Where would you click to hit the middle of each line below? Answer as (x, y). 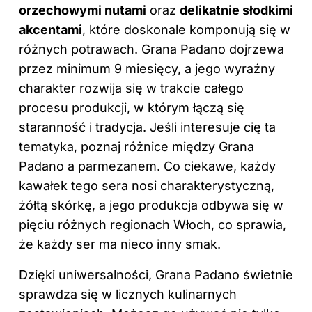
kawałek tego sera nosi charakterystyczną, (147, 185)
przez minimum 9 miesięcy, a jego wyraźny (147, 68)
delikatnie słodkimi (236, 10)
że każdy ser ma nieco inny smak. (120, 244)
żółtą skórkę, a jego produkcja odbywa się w (151, 205)
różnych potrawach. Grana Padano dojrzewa (151, 49)
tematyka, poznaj (71, 146)
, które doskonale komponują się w (186, 29)
